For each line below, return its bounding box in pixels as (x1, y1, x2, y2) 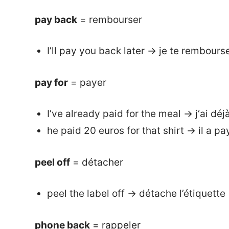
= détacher (70, 156, 123, 168)
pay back (35, 13, 77, 26)
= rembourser (77, 13, 142, 26)
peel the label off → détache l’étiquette (47, 188, 225, 200)
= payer (68, 76, 106, 88)
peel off (35, 156, 70, 168)
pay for (35, 76, 68, 88)
